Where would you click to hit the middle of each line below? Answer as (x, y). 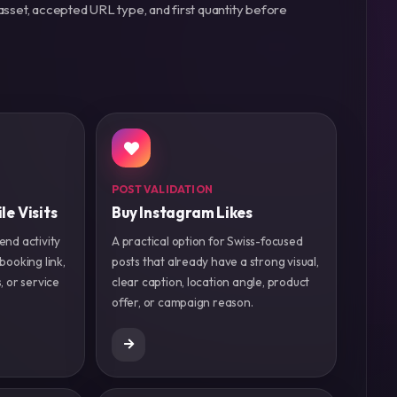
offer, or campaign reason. (183, 302)
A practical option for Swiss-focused (207, 241)
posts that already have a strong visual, (215, 261)
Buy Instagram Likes (183, 212)
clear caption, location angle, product (211, 281)
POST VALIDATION (163, 189)
